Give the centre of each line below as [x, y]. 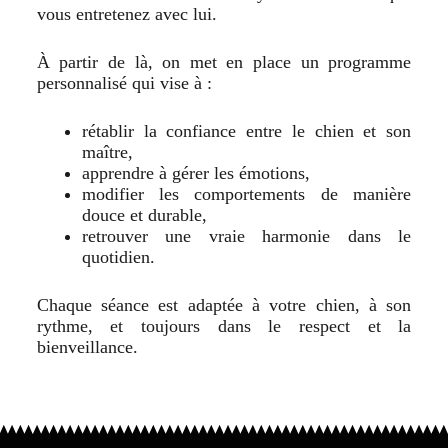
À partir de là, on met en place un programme [224, 62]
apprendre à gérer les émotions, [195, 173]
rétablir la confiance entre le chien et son [246, 131]
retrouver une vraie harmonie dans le [246, 236]
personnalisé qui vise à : [124, 83]
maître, [107, 152]
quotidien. [118, 257]
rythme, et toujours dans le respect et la [224, 326]
